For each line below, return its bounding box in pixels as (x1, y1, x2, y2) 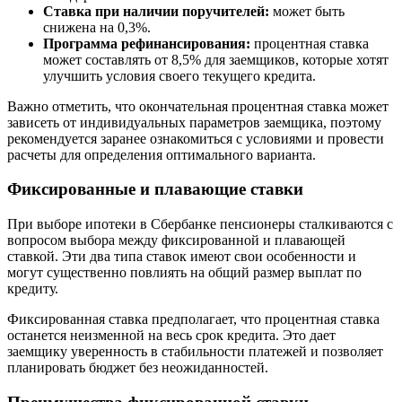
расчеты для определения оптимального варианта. (7, 146, 316, 162)
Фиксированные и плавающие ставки (7, 179, 303, 199)
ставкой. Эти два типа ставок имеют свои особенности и (7, 249, 356, 264)
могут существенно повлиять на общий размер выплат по (7, 265, 362, 280)
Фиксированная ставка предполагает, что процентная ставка (7, 311, 380, 327)
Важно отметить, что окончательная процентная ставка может (7, 98, 389, 114)
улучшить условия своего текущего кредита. (43, 67, 316, 83)
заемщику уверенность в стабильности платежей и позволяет (7, 344, 383, 359)
